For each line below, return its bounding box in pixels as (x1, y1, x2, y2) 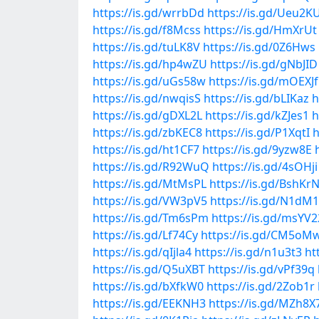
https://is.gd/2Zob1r (206, 278, 315, 294)
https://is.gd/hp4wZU (93, 56, 207, 72)
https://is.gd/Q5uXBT (93, 261, 205, 277)
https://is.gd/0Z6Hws (203, 39, 315, 55)
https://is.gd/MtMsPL (93, 176, 206, 192)
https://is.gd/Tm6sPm (93, 210, 209, 226)
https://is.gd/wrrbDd (93, 5, 204, 21)
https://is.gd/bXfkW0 (93, 278, 204, 294)
